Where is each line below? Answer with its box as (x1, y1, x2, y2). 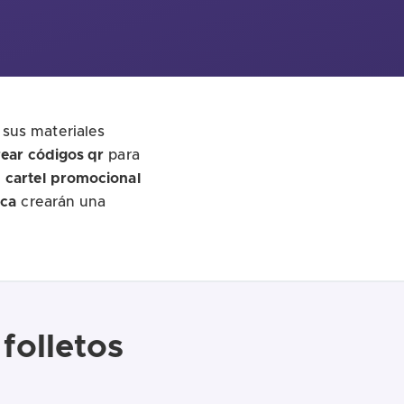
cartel (5, 170, 46, 186)
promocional (50, 170, 141, 186)
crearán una (16, 194, 106, 209)
